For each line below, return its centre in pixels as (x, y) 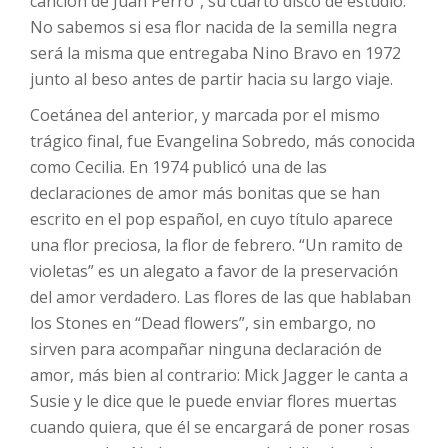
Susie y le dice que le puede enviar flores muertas (213, 401)
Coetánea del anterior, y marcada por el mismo (205, 115)
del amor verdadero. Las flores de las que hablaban (220, 297)
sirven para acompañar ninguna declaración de (206, 349)
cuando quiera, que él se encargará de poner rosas (220, 427)
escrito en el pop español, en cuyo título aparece (211, 219)
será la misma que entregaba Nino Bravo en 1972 (215, 53)
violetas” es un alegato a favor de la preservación (214, 271)
